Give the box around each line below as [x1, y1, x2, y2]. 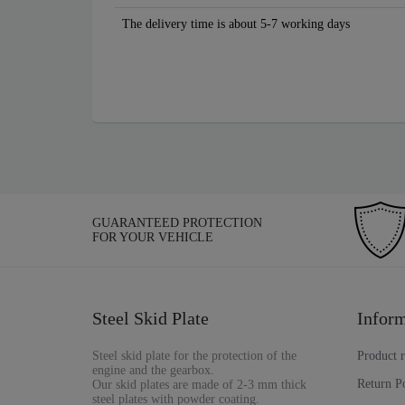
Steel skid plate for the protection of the [92, 349, 297, 363]
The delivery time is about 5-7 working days [122, 17, 350, 32]
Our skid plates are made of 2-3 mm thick [92, 378, 306, 392]
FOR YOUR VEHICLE [92, 231, 213, 245]
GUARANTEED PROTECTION [92, 216, 262, 231]
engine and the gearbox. [92, 363, 214, 378]
